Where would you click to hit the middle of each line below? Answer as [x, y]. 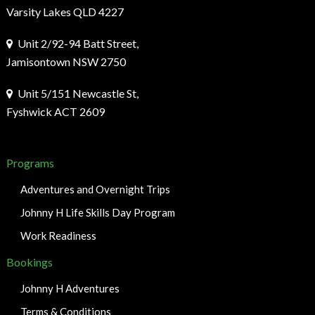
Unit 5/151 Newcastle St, [78, 94]
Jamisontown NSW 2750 [66, 62]
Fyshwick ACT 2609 [55, 112]
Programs [30, 163]
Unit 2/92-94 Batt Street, [78, 44]
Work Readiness [58, 236]
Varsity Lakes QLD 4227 [65, 12]
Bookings [29, 262]
